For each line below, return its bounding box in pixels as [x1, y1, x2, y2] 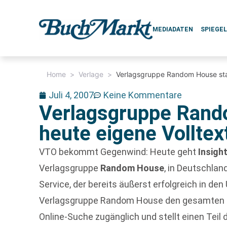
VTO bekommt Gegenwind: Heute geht [39, 146, 199, 157]
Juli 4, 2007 [49, 90, 94, 100]
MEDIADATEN [153, 26, 194, 33]
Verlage [79, 70, 104, 79]
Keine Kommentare [103, 90, 182, 100]
